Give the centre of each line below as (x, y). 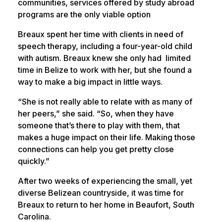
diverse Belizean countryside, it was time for (101, 193)
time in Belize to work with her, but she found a (105, 70)
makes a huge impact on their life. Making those (106, 138)
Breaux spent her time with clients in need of (100, 34)
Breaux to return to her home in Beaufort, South (106, 205)
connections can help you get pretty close (96, 149)
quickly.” (33, 161)
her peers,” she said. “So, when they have (96, 114)
